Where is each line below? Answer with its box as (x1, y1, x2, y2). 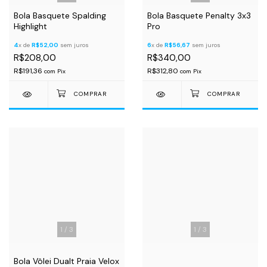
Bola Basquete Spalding (14, 10, 106, 21)
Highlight (14, 21, 47, 32)
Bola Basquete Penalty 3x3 (147, 10, 251, 21)
